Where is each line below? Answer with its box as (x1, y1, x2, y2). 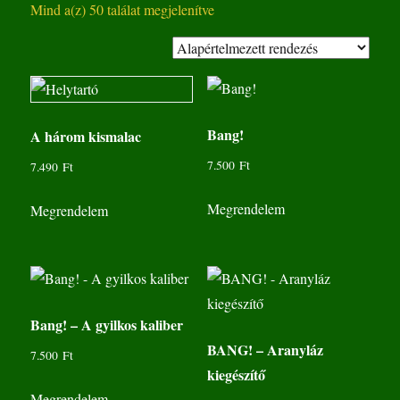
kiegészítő (206, 364, 265, 386)
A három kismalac (30, 126, 142, 147)
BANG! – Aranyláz (206, 339, 323, 361)
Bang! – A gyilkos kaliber (30, 314, 184, 336)
